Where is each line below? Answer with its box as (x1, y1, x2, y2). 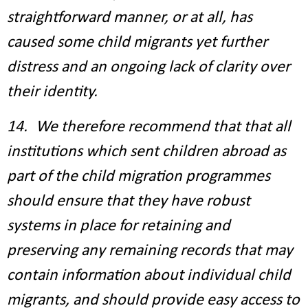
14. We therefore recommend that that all (7, 119, 291, 135)
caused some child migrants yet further (7, 34, 267, 51)
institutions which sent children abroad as (7, 144, 286, 160)
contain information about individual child (7, 267, 291, 284)
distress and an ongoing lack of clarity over (7, 59, 290, 76)
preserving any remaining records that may (7, 243, 293, 259)
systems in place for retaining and (7, 218, 230, 234)
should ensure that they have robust (7, 193, 250, 210)
